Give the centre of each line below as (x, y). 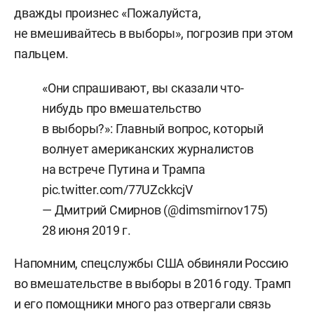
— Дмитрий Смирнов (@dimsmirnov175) (155, 210)
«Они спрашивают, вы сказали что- (143, 88)
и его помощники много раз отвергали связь (143, 304)
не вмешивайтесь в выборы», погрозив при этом (154, 33)
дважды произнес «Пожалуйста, (108, 13)
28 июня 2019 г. (87, 230)
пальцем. (41, 54)
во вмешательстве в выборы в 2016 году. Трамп (153, 284)
